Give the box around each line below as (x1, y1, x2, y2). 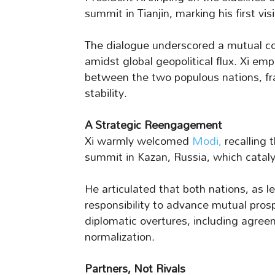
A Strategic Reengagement (85, 114, 222, 137)
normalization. (85, 225, 155, 249)
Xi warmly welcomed (85, 130, 192, 153)
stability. (85, 82, 127, 105)
